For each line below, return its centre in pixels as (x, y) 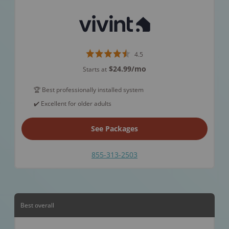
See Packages (114, 129)
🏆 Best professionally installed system (89, 90)
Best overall (37, 205)
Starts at (95, 69)
